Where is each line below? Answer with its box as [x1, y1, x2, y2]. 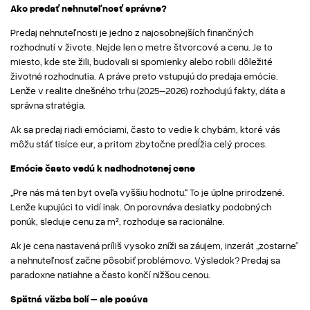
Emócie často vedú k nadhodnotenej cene [10, 162, 195, 174]
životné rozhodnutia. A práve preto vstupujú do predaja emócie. [10, 70, 280, 82]
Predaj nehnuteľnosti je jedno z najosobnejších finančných [10, 26, 253, 39]
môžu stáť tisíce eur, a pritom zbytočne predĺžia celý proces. [10, 138, 267, 150]
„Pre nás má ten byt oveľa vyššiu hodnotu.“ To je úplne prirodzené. [10, 186, 284, 199]
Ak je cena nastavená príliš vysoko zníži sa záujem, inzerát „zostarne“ [10, 239, 298, 252]
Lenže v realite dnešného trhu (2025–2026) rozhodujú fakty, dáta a [10, 84, 285, 97]
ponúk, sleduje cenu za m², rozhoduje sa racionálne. [10, 215, 225, 228]
